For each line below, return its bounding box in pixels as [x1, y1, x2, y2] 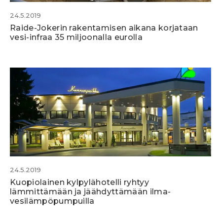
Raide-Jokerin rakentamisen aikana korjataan [10, 23, 198, 33]
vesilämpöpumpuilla [10, 196, 95, 206]
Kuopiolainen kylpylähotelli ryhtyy [10, 178, 149, 187]
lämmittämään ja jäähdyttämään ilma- [10, 187, 171, 197]
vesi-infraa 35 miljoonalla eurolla [10, 33, 143, 42]
